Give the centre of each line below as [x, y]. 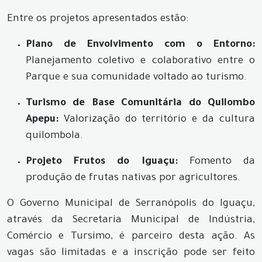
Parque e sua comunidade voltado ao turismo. [136, 78]
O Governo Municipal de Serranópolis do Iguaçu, [131, 204]
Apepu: [42, 120]
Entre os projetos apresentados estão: [98, 19]
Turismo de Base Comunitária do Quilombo [140, 104]
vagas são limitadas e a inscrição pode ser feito [131, 253]
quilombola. [54, 136]
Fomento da [216, 162]
